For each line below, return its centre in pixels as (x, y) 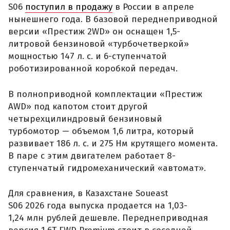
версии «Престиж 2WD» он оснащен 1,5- (94, 32)
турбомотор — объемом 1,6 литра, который (101, 131)
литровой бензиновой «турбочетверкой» (99, 44)
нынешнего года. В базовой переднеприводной (113, 20)
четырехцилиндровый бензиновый (85, 119)
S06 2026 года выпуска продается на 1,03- (98, 206)
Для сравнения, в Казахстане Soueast (88, 194)
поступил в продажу (69, 7)
